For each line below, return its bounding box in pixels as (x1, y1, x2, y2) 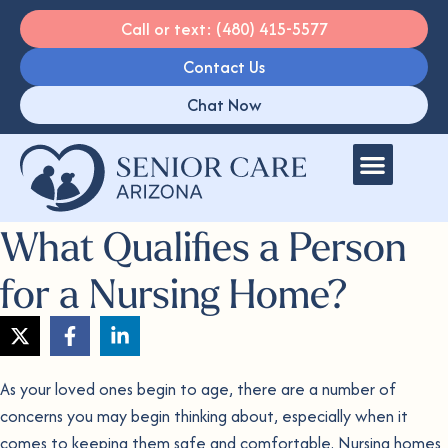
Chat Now (186, 93, 262, 117)
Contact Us (183, 55, 265, 79)
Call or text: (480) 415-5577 (120, 17, 328, 41)
